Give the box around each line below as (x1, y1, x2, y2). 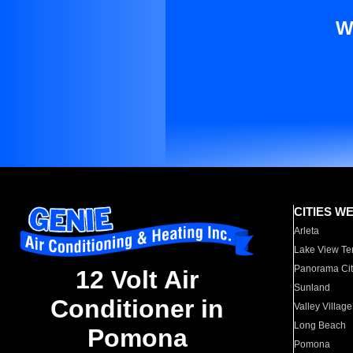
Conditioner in (50, 295, 224, 324)
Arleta (294, 225, 320, 236)
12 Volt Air (76, 266, 199, 295)
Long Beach (294, 320, 347, 331)
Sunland (294, 282, 331, 293)
